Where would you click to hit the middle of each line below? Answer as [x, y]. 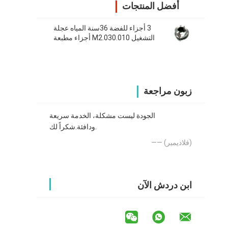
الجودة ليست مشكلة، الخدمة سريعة [102, 116]
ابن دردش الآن [165, 185]
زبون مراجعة [168, 91]
